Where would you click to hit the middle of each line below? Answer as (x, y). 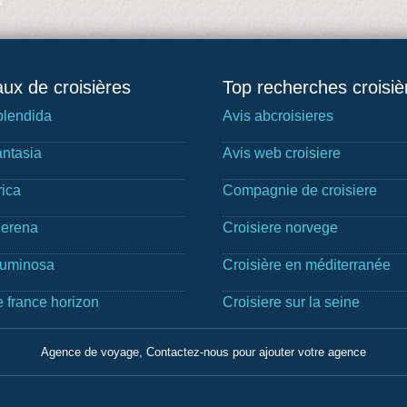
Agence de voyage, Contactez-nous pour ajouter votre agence (203, 352)
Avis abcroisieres (278, 115)
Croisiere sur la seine (292, 302)
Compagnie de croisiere (300, 190)
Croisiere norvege (281, 227)
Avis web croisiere (282, 153)
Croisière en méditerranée (307, 264)
